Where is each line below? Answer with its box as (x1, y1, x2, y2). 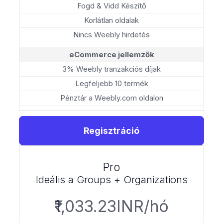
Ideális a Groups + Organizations (35, 173, 188, 186)
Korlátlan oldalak (84, 15, 139, 25)
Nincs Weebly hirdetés (73, 30, 150, 39)
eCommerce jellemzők (69, 50, 154, 59)
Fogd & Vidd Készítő (77, 1, 146, 10)
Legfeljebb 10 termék (75, 79, 148, 88)
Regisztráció (84, 125, 139, 136)
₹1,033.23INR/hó (54, 196, 169, 216)
